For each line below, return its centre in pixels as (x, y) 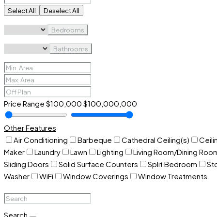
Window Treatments (173, 176)
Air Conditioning (41, 140)
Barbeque (95, 140)
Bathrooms (71, 49)
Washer (17, 176)
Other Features (30, 128)
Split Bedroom (172, 164)
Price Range (24, 103)
